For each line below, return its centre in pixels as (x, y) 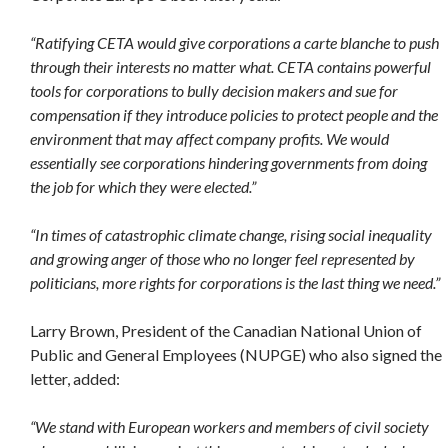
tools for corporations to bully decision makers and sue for (214, 91)
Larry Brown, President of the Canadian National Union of (226, 331)
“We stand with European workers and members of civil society (229, 427)
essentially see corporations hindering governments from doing (228, 163)
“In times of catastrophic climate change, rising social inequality (231, 235)
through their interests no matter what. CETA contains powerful (230, 67)
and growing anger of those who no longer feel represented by (222, 259)
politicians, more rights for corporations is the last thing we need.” (235, 283)
